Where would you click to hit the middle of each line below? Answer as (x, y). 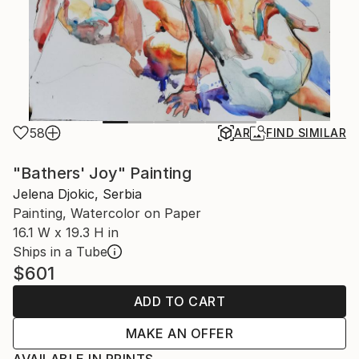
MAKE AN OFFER (179, 333)
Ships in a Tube (60, 252)
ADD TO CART (179, 301)
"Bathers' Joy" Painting (102, 173)
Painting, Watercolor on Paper (107, 213)
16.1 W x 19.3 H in (66, 232)
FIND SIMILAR (306, 133)
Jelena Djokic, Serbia (77, 194)
